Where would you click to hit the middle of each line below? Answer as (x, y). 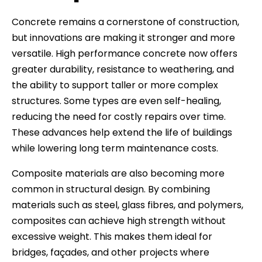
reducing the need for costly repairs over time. (119, 116)
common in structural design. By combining (111, 189)
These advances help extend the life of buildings (122, 132)
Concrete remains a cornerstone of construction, (125, 22)
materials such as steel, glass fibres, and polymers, (127, 205)
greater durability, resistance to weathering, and (123, 69)
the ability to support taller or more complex (115, 85)
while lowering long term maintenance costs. (115, 148)
